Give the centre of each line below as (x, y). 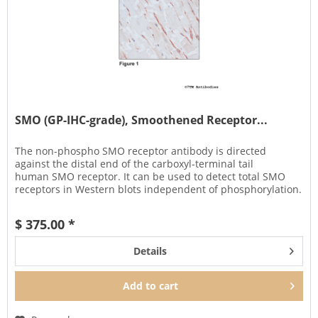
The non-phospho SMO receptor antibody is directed (141, 150)
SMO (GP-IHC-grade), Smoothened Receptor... (142, 120)
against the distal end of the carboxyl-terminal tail (135, 163)
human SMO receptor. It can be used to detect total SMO (150, 176)
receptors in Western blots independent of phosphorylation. (159, 189)
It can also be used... (64, 202)
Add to (140, 285)
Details (150, 251)
